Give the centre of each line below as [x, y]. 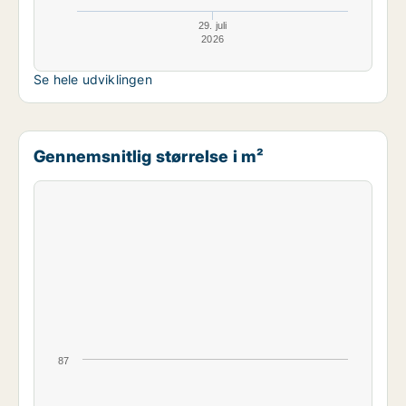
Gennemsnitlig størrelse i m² [149, 156]
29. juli [213, 25]
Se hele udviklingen [93, 79]
